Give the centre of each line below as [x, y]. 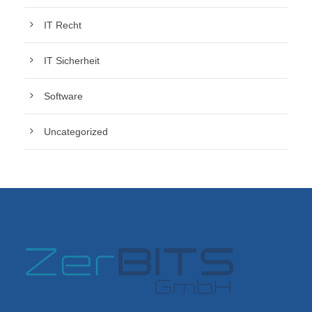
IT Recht [63, 25]
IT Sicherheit [72, 61]
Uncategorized [76, 132]
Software [63, 96]
